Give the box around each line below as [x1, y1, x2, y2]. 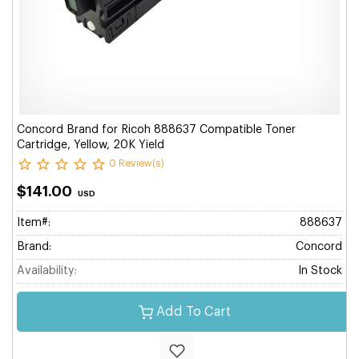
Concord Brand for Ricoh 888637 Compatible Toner [17, 124, 296, 135]
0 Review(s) [109, 159, 164, 169]
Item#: [17, 217, 50, 228]
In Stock [298, 265, 342, 276]
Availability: [17, 265, 77, 276]
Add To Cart [155, 305, 231, 318]
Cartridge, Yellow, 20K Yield [17, 139, 164, 151]
